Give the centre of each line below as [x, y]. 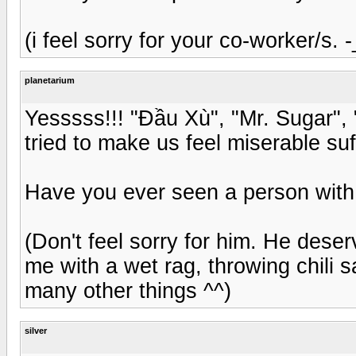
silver [36, 330]
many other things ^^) [128, 290]
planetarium [50, 80]
